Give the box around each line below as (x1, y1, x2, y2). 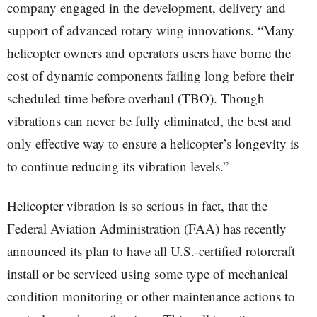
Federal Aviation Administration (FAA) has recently (7, 219, 287, 237)
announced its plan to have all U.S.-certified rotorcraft (7, 242, 295, 260)
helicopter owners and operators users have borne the (7, 44, 291, 62)
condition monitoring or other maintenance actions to (7, 287, 295, 305)
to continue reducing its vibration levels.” (7, 157, 229, 175)
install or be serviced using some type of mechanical (7, 265, 288, 282)
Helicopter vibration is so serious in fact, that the (7, 197, 267, 214)
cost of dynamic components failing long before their (7, 67, 294, 84)
